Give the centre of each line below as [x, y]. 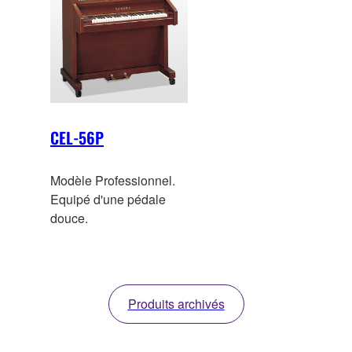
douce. [69, 218]
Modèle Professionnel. [113, 181]
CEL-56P [77, 138]
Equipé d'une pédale [108, 200]
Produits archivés [176, 304]
